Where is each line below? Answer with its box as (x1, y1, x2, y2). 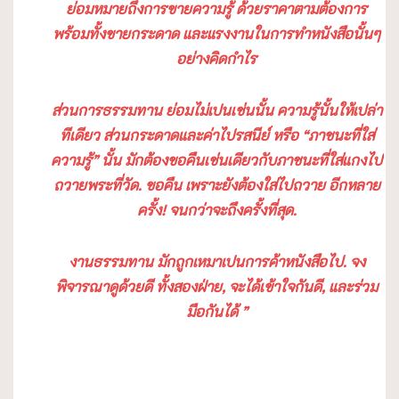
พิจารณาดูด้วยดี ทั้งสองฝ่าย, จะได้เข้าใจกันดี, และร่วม (55, 277, 379, 297)
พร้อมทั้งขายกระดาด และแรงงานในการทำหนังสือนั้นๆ (53, 24, 381, 44)
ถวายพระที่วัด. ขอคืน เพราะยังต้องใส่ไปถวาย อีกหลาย (53, 175, 380, 195)
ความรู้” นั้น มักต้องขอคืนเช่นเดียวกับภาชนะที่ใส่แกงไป (51, 151, 383, 170)
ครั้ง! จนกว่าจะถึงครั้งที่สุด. (136, 200, 297, 220)
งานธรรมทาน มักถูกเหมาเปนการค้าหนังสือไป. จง (68, 252, 365, 272)
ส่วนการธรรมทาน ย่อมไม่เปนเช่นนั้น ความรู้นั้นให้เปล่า (51, 101, 382, 120)
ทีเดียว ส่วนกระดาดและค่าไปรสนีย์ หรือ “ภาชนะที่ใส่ (59, 126, 374, 145)
